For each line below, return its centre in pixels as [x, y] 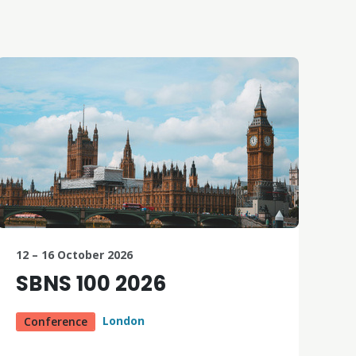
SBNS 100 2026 [91, 283]
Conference [55, 321]
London [123, 320]
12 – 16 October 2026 [74, 254]
